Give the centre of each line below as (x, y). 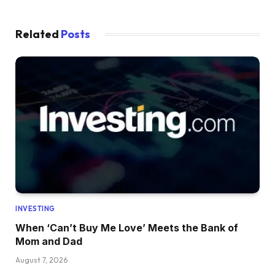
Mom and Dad (49, 242)
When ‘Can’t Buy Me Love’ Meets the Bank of (127, 228)
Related (38, 34)
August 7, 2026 (41, 260)
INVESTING (35, 209)
